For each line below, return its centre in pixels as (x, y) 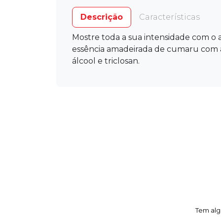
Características (169, 17)
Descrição (102, 17)
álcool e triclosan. (106, 61)
